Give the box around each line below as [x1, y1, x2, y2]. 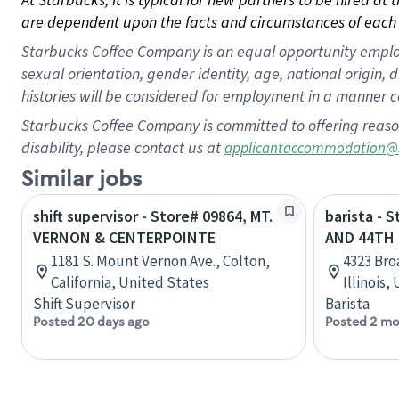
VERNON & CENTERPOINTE [33, 227, 216, 248]
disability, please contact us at [21, 137, 224, 158]
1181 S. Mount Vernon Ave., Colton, [51, 251, 270, 271]
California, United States [51, 273, 209, 292]
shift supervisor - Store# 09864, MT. [33, 206, 273, 226]
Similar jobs [21, 166, 142, 193]
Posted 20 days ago [33, 313, 150, 330]
